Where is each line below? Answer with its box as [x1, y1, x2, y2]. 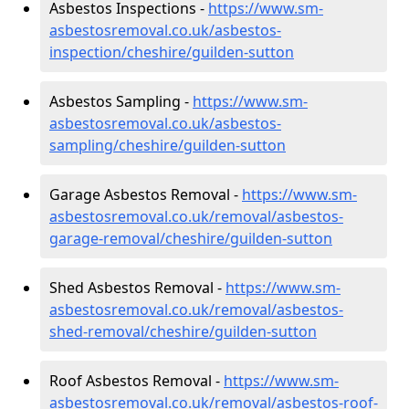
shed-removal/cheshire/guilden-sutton [49, 320, 317, 341]
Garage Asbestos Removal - [49, 184, 242, 204]
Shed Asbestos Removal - [49, 277, 225, 298]
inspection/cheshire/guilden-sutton [49, 41, 294, 62]
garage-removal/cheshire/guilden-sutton [49, 227, 332, 248]
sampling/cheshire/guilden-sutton [49, 134, 286, 155]
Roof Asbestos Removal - [49, 370, 224, 391]
